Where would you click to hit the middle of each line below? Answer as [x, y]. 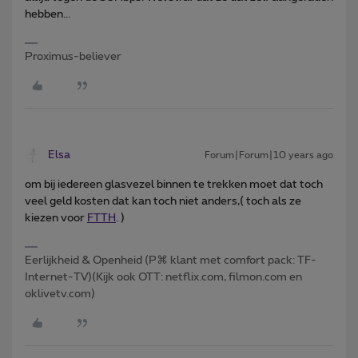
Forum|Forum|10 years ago [269, 155]
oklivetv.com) [60, 294]
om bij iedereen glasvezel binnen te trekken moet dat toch [174, 184]
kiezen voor [56, 218]
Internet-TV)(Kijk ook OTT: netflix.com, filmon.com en [163, 277]
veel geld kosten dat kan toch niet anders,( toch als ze [163, 201]
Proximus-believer [73, 56]
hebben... [48, 14]
